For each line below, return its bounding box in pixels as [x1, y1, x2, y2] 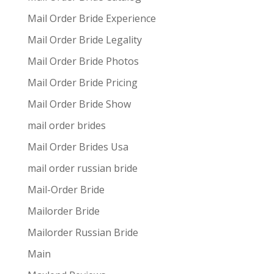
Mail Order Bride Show [27, 97, 131, 111]
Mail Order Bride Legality [27, 33, 142, 46]
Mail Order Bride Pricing [27, 76, 138, 89]
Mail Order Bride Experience [27, 12, 156, 25]
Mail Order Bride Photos [27, 54, 139, 68]
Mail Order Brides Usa [27, 140, 128, 154]
